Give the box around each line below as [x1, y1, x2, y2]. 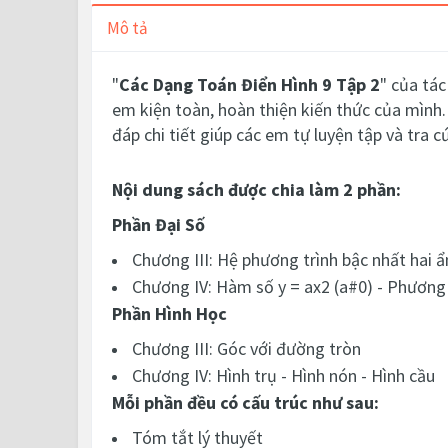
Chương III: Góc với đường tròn [132, 337, 361, 361]
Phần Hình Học [112, 302, 227, 326]
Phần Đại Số [112, 213, 205, 237]
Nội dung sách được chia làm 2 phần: [112, 178, 401, 202]
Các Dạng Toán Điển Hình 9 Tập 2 [119, 73, 380, 97]
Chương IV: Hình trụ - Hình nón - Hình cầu [132, 364, 435, 388]
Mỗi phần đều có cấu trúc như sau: [112, 391, 379, 415]
